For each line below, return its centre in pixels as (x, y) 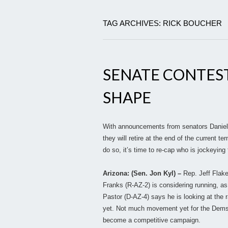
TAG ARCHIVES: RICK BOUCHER (162, 23)
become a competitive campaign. (152, 220)
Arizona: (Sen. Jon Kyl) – (143, 174)
